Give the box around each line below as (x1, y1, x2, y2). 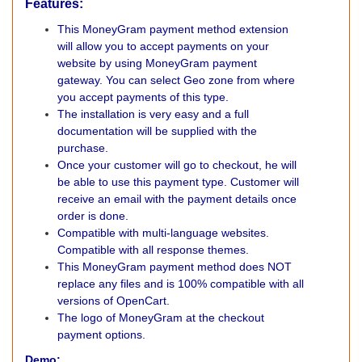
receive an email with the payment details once (57, 192, 297, 205)
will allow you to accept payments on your (57, 40, 269, 53)
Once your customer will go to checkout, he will (57, 158, 297, 171)
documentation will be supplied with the (57, 124, 257, 137)
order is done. (57, 209, 128, 222)
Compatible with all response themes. (57, 243, 249, 256)
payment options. (57, 328, 145, 341)
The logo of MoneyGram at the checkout (57, 311, 264, 324)
